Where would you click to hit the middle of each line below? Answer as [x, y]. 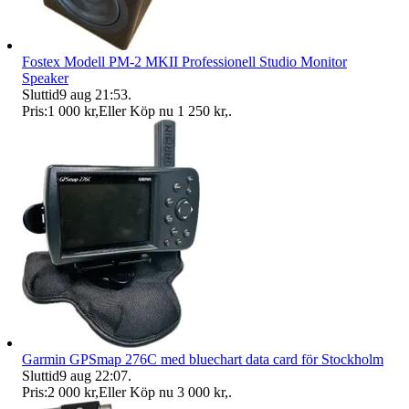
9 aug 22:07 [94, 375]
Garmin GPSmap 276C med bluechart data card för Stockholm [203, 359]
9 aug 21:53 [94, 94]
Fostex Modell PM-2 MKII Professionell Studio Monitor [184, 61]
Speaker [45, 78]
